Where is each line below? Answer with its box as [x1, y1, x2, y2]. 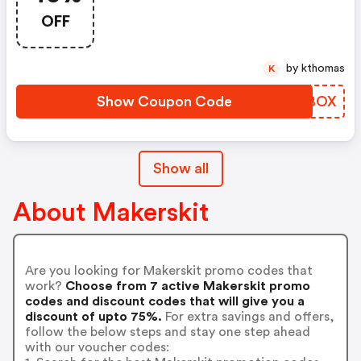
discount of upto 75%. [24, 309, 162, 323]
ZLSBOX [279, 94, 337, 109]
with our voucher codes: [24, 340, 169, 354]
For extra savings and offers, [161, 309, 334, 323]
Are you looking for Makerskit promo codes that [24, 263, 313, 277]
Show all [152, 161, 209, 176]
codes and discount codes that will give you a [24, 294, 305, 308]
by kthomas [301, 63, 345, 74]
